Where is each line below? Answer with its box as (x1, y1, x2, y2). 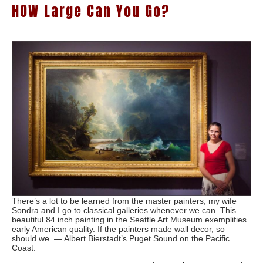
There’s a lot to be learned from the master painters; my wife (12, 195, 237, 205)
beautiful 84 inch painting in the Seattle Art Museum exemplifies (12, 214, 247, 224)
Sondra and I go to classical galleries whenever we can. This (12, 205, 236, 215)
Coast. (12, 242, 36, 252)
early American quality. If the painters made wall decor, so (12, 224, 225, 234)
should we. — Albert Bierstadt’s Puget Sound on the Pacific (12, 233, 230, 243)
